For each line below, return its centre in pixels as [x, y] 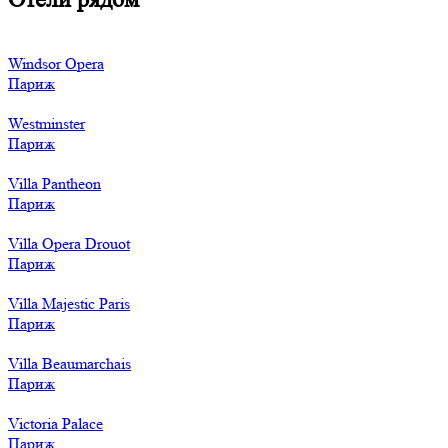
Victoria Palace [55, 423]
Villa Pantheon [54, 183]
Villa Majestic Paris [69, 303]
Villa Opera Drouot [69, 243]
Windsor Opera [56, 63]
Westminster [46, 123]
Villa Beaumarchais [69, 363]
